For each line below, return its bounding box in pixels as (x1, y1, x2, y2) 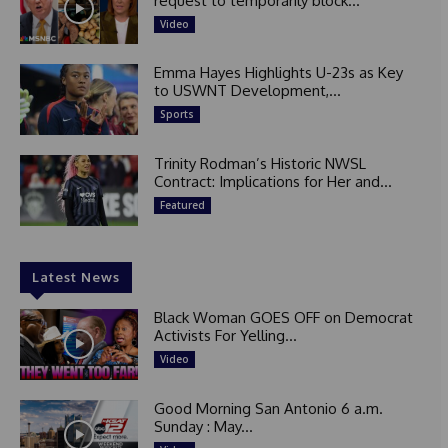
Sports (159, 107, 194, 122)
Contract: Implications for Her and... (153, 172, 392, 192)
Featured (159, 198, 205, 213)
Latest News (32, 268, 120, 285)
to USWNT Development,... (153, 81, 341, 101)
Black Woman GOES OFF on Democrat (153, 307, 413, 327)
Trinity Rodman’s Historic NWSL (153, 154, 366, 174)
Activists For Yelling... (153, 325, 297, 345)
